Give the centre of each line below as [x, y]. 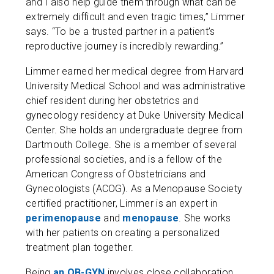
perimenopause [63, 218]
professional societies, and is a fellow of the [124, 159]
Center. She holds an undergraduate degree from [134, 130]
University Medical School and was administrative [136, 86]
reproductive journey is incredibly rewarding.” [125, 46]
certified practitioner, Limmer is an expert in [122, 203]
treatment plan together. [82, 247]
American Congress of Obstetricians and [116, 174]
